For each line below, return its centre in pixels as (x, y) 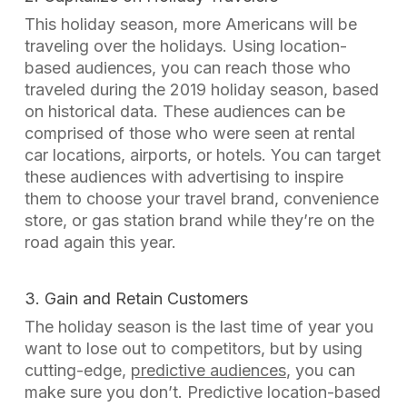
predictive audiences (208, 370)
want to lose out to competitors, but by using (193, 348)
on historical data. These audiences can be (184, 111)
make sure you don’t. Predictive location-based (202, 392)
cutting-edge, (77, 370)
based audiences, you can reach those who (187, 68)
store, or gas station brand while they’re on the (199, 220)
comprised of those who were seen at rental (189, 133)
